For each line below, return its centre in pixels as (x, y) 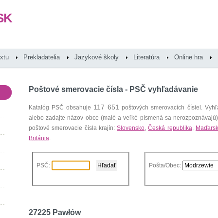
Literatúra (146, 57)
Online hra (189, 57)
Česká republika (170, 128)
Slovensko (131, 128)
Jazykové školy (97, 57)
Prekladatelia (42, 57)
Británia (39, 138)
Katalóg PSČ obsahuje (61, 108)
